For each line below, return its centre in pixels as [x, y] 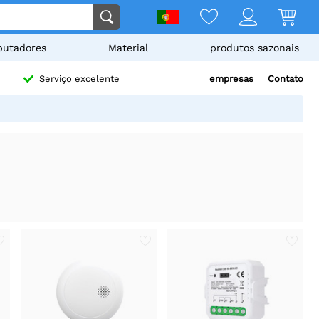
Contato [286, 79]
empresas [231, 79]
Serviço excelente [80, 79]
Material [128, 48]
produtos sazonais [255, 48]
